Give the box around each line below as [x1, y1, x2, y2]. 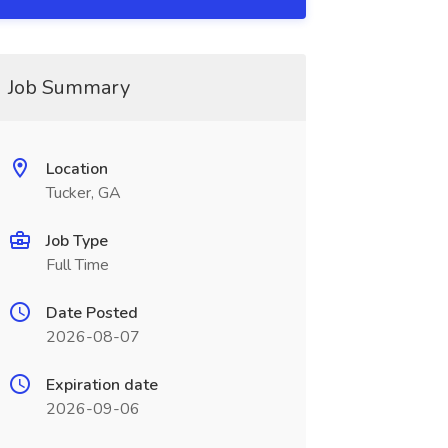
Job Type [45, 230, 108, 252]
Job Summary [7, 74, 130, 101]
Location [45, 158, 108, 180]
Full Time [45, 254, 109, 276]
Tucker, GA [45, 182, 121, 204]
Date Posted [45, 302, 138, 324]
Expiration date [45, 374, 158, 396]
